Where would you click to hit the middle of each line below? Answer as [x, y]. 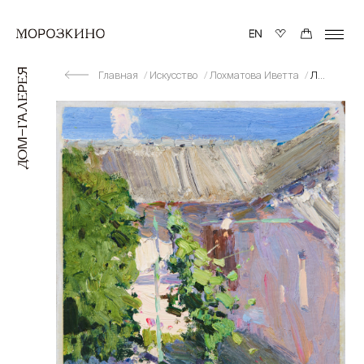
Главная [119, 74]
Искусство [175, 74]
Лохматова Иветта [255, 74]
